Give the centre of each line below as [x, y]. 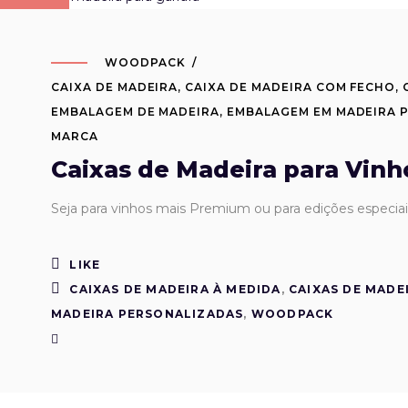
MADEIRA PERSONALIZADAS [148, 313]
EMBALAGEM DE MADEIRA [136, 111]
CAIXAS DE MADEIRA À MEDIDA [175, 289]
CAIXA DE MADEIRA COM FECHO [291, 87]
